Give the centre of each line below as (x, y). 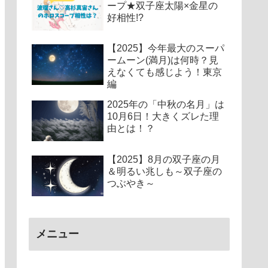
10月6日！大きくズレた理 (163, 117)
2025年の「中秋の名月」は (166, 105)
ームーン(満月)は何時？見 (163, 60)
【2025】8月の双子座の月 (164, 159)
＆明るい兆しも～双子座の (165, 171)
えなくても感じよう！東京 (165, 72)
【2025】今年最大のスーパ (166, 48)
